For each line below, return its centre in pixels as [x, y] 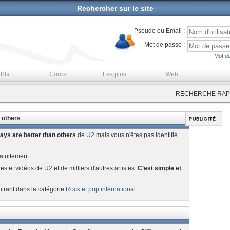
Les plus [114, 74]
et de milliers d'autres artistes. [95, 168]
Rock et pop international [100, 189]
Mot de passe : [165, 45]
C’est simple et [159, 168]
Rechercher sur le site [115, 8]
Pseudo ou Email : [160, 31]
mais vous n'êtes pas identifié [136, 135]
